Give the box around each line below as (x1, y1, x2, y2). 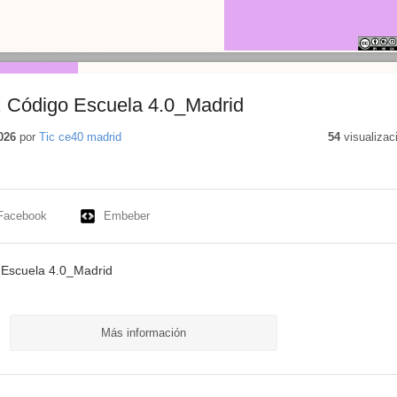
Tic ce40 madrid (38, 130, 121, 144)
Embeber (103, 209, 150, 223)
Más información (100, 326, 186, 340)
